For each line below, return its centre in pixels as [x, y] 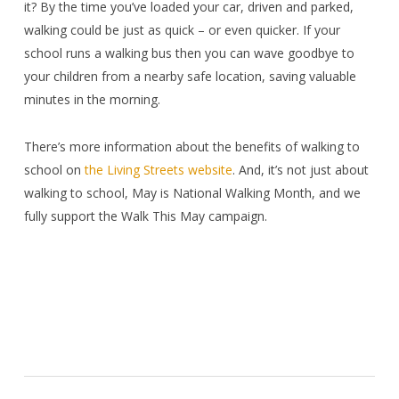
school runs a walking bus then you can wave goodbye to [189, 53]
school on [54, 170]
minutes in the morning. [92, 100]
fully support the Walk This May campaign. [145, 216]
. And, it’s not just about [300, 170]
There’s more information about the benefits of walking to [191, 147]
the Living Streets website [158, 170]
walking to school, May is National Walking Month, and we [192, 193]
